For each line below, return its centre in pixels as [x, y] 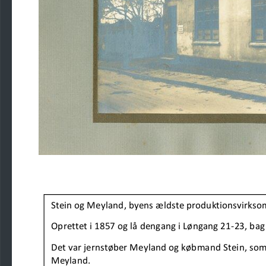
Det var [68, 247]
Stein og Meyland [88, 205]
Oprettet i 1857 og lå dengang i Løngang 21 [141, 226]
